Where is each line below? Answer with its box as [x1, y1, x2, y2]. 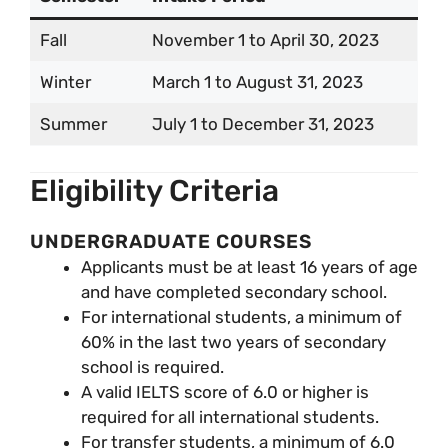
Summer [39, 114, 107, 135]
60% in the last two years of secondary [81, 331, 386, 352]
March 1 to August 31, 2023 [151, 72, 363, 93]
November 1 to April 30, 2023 [151, 30, 379, 51]
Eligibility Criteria [30, 172, 279, 209]
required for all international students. [81, 406, 379, 427]
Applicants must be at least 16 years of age [81, 256, 418, 277]
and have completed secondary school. [81, 281, 387, 302]
